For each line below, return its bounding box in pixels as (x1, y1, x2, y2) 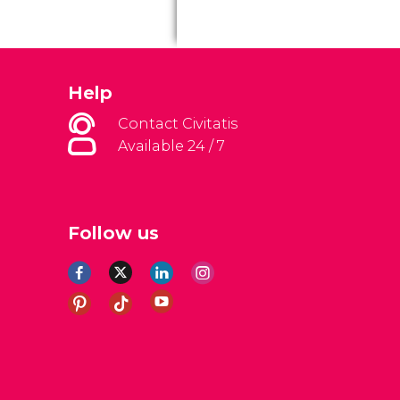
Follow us (68, 222, 159, 244)
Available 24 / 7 (118, 137, 225, 154)
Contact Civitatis (118, 115, 237, 132)
